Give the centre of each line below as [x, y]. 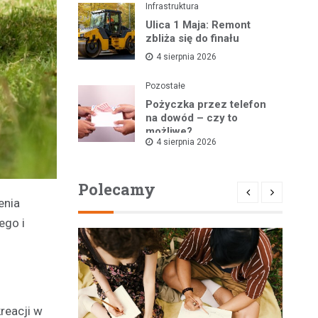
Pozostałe [166, 86]
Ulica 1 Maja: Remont [198, 25]
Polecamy [116, 189]
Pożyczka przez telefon [206, 104]
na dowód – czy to [192, 118]
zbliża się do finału [193, 38]
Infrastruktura [172, 6]
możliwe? [169, 131]
